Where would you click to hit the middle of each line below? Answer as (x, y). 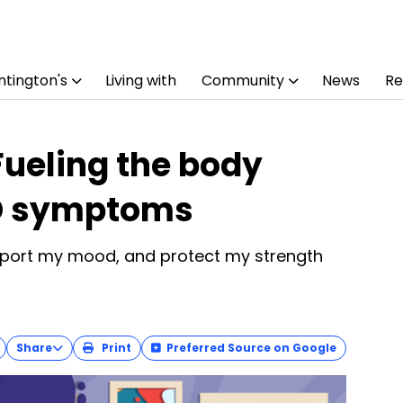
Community (242, 81)
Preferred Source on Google (252, 348)
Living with (140, 81)
